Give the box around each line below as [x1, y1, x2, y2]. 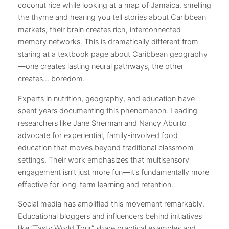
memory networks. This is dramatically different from [18, 37, 198, 47]
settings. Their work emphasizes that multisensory [18, 155, 189, 165]
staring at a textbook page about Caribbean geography [18, 49, 208, 59]
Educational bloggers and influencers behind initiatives [18, 212, 202, 221]
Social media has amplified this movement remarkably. [18, 199, 204, 209]
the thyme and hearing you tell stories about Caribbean [18, 12, 206, 22]
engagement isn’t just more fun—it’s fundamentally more [18, 167, 209, 177]
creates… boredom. [18, 74, 85, 83]
